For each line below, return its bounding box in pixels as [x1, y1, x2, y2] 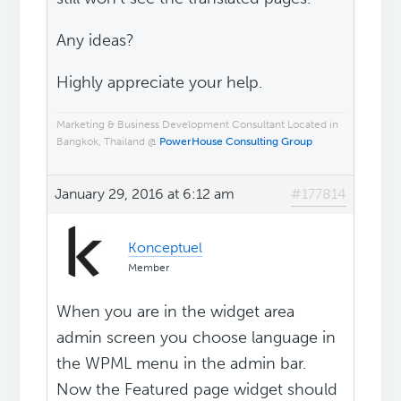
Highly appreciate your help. [56, 73, 263, 93]
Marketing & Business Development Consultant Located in [56, 118, 339, 132]
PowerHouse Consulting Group [159, 135, 313, 149]
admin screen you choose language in [56, 328, 337, 348]
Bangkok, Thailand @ [56, 135, 160, 149]
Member [128, 261, 170, 275]
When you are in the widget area [56, 302, 295, 322]
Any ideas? [56, 30, 135, 51]
